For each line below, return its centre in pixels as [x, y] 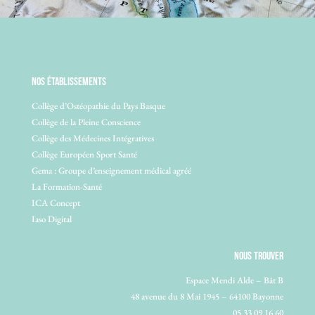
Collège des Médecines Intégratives [92, 138]
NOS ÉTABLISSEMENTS [69, 82]
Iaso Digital [51, 219]
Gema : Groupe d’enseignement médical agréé [111, 170]
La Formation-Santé [66, 186]
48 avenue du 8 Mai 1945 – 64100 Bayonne [207, 296]
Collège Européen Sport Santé [84, 154]
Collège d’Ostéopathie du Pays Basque [98, 105]
